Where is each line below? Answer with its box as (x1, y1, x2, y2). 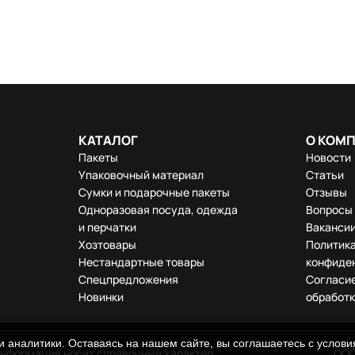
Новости (306, 150, 351, 165)
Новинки (78, 289, 124, 304)
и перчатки (78, 219, 136, 235)
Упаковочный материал (78, 167, 204, 182)
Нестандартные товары (78, 254, 204, 269)
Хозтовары (78, 237, 136, 252)
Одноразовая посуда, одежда (78, 202, 238, 217)
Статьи (306, 167, 344, 182)
